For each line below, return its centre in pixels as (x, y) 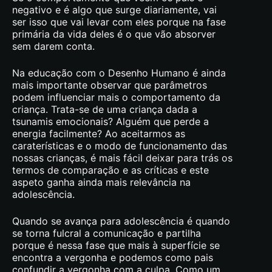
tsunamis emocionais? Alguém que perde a (110, 121)
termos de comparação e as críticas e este (110, 170)
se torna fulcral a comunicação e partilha (107, 233)
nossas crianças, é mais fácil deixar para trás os (122, 158)
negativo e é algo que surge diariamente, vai (114, 9)
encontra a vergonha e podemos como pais (113, 257)
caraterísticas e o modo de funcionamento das (120, 145)
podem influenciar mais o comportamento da (116, 97)
